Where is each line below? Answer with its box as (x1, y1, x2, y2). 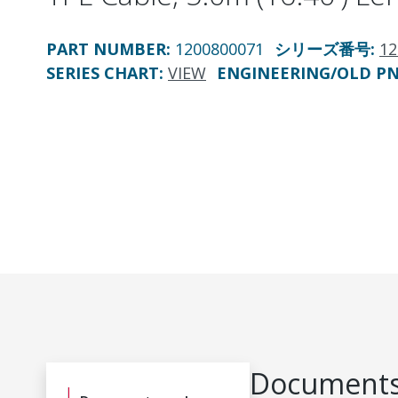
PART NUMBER (46, 38, 166, 60)
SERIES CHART (46, 62, 159, 84)
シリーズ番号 (275, 38, 370, 60)
